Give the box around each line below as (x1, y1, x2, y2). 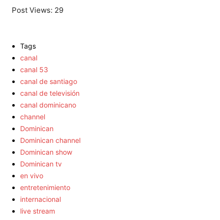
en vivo (20, 171, 43, 180)
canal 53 (20, 65, 48, 74)
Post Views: (12, 5, 53, 15)
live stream (20, 207, 55, 216)
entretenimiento (20, 183, 70, 192)
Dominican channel (20, 136, 81, 145)
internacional (20, 195, 61, 204)
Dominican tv (20, 160, 62, 168)
